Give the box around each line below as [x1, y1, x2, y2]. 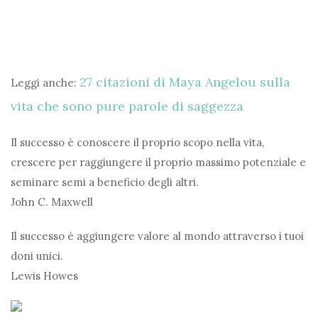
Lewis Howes [11, 269, 78, 283]
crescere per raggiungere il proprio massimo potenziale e [11, 155, 306, 170]
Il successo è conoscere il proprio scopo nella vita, [11, 136, 264, 150]
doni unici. [11, 249, 63, 263]
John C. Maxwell [11, 195, 93, 209]
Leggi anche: [11, 76, 79, 90]
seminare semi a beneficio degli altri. [11, 175, 199, 190]
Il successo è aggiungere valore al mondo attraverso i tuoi [11, 229, 304, 243]
